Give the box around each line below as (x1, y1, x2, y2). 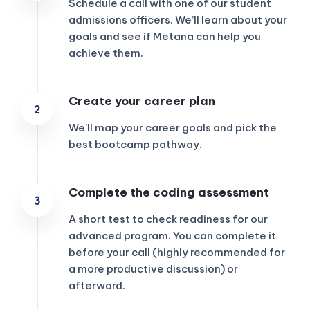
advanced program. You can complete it (69, 228, 276, 242)
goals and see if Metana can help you (69, 29, 261, 43)
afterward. (69, 278, 125, 292)
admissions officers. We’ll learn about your (69, 12, 287, 26)
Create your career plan (69, 93, 215, 109)
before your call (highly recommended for (69, 245, 285, 259)
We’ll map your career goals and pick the (69, 120, 277, 134)
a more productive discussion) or (69, 262, 238, 275)
